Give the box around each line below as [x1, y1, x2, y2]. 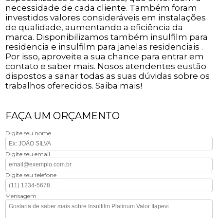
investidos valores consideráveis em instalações [5, 12, 206, 22]
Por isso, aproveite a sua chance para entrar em [5, 51, 204, 61]
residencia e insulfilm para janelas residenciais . [5, 41, 203, 52]
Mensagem [5, 192, 37, 200]
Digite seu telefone [5, 171, 57, 179]
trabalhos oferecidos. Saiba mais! [5, 80, 143, 91]
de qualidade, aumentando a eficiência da [5, 22, 183, 32]
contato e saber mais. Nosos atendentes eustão [5, 61, 207, 71]
